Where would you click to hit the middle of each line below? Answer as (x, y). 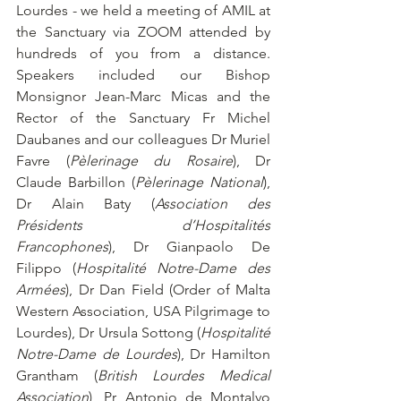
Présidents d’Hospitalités (143, 225)
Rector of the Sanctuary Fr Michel (143, 117)
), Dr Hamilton (223, 354)
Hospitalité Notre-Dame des (173, 268)
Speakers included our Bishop (143, 74)
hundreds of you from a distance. (143, 53)
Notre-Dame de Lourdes (97, 354)
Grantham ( (57, 375)
